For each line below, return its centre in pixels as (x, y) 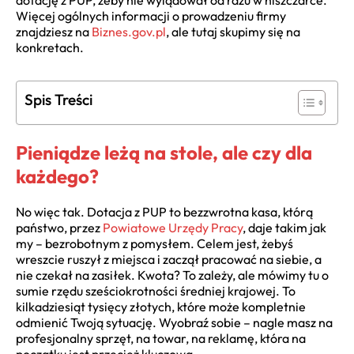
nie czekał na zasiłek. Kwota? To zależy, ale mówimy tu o (172, 275)
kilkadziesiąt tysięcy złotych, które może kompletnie (161, 306)
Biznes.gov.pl (129, 32)
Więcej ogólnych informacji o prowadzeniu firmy (151, 16)
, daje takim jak (284, 227)
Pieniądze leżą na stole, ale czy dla (164, 152)
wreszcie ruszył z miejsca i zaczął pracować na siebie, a (169, 259)
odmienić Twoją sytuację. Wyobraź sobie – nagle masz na (174, 322)
